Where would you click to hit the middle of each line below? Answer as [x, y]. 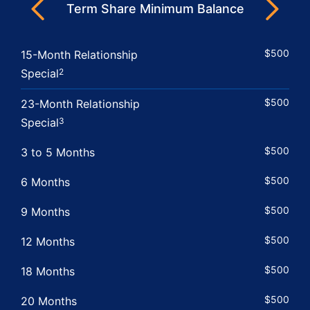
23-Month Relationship [80, 103]
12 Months [48, 241]
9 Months [45, 211]
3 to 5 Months [58, 152]
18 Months [48, 271]
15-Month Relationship [79, 54]
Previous [60, 17]
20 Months [49, 301]
